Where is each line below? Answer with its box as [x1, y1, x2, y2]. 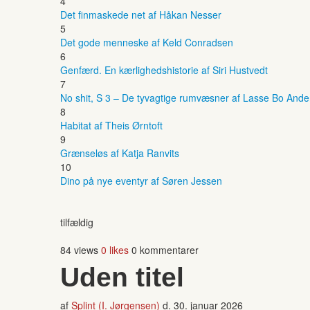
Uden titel [60, 262, 184, 292]
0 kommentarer [131, 242, 199, 257]
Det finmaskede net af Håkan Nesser [60, 7, 221, 21]
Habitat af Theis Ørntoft [60, 118, 163, 132]
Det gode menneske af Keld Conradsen [60, 35, 233, 49]
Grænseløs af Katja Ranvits [60, 145, 179, 160]
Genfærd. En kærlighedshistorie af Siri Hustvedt [60, 62, 268, 77]
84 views [60, 242, 98, 257]
